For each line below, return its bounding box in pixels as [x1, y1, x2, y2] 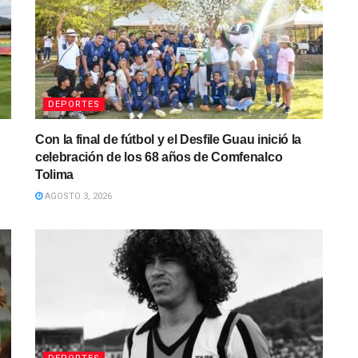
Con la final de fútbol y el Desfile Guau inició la [35, 132, 301, 146]
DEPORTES [48, 98, 100, 109]
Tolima [35, 167, 74, 181]
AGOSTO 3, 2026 [42, 190, 112, 201]
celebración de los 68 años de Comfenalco [35, 149, 283, 164]
